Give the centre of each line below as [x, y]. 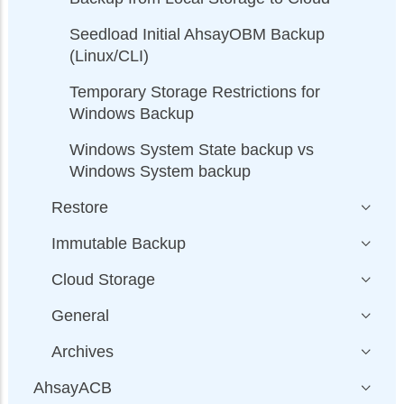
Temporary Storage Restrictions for [195, 92]
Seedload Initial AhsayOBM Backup [197, 34]
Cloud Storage [103, 279]
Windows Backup [132, 113]
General [80, 315]
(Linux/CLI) [109, 55]
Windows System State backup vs [192, 149]
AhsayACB [73, 387]
